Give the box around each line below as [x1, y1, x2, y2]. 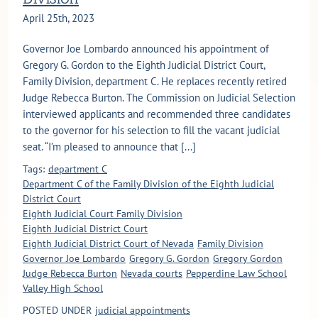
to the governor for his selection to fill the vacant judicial [23, 124, 280, 138]
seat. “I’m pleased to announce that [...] [23, 140, 196, 154]
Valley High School [23, 282, 103, 295]
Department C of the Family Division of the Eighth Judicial [23, 177, 274, 191]
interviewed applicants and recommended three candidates [23, 107, 290, 121]
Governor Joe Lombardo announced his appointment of [23, 42, 269, 56]
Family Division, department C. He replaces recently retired [23, 75, 287, 89]
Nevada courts [121, 267, 182, 280]
